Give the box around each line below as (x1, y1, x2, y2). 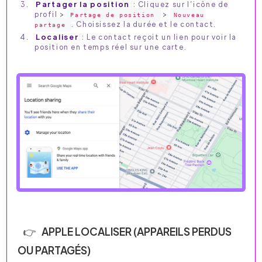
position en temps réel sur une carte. (35, 42, 187, 52)
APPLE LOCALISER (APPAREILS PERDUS (42, 224, 232, 238)
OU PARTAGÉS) (18, 243, 91, 257)
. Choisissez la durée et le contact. (71, 19, 216, 29)
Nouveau (173, 12, 205, 19)
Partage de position (70, 12, 155, 19)
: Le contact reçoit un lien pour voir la (80, 32, 236, 42)
